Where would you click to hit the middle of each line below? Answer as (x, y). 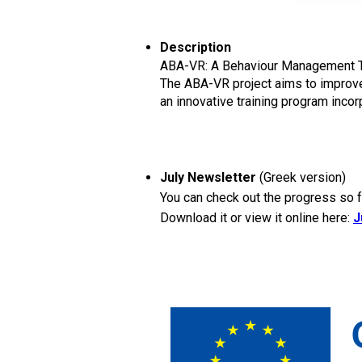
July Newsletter (210, 177)
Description (196, 47)
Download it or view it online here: (257, 218)
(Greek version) (303, 177)
